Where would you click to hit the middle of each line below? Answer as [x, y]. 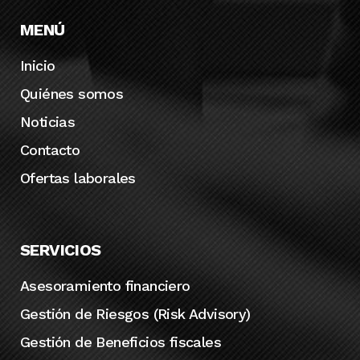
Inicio [38, 66]
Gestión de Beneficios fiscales [121, 342]
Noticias [48, 122]
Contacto [50, 150]
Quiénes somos [72, 94]
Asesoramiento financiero [105, 286]
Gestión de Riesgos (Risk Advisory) [135, 314]
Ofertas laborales [78, 178]
